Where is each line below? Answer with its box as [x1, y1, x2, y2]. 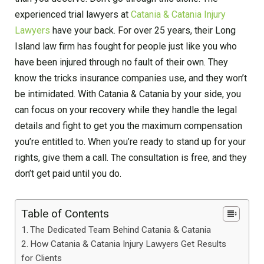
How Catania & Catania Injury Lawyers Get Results [30, 238, 227, 249]
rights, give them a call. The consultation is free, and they [15, 151, 247, 163]
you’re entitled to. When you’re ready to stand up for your [15, 136, 246, 147]
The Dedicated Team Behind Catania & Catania [30, 224, 212, 235]
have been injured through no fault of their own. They [15, 56, 228, 68]
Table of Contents [21, 206, 109, 220]
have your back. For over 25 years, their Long [50, 24, 236, 36]
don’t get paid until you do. [15, 167, 121, 179]
